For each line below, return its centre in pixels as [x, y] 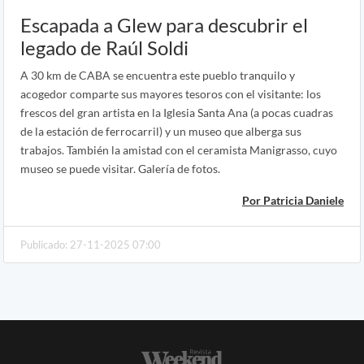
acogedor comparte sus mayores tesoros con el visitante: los [171, 94]
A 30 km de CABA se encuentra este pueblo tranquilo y [158, 76]
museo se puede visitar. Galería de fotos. [120, 169]
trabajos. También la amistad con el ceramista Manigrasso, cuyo [179, 150]
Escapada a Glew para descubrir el [164, 25]
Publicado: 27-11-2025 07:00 [91, 245]
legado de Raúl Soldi [104, 48]
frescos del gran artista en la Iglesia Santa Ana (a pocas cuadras [177, 113]
